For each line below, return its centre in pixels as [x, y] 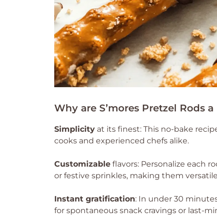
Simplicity [75, 129]
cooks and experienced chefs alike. [122, 141]
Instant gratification [95, 199]
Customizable [82, 164]
